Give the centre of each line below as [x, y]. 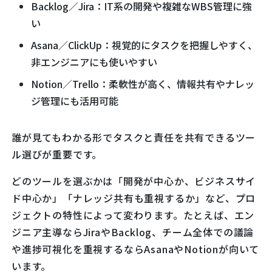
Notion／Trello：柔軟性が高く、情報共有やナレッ [143, 83]
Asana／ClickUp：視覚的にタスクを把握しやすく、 [144, 45]
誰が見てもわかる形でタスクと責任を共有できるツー [134, 137]
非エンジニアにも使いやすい [94, 62]
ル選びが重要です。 [57, 154]
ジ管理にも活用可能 [75, 100]
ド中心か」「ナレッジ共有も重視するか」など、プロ [134, 198]
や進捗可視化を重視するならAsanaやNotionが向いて [136, 249]
